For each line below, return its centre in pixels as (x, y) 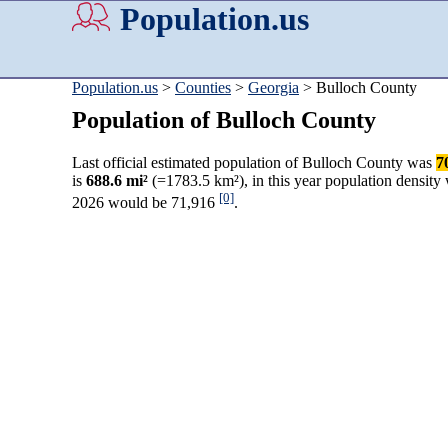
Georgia (273, 87)
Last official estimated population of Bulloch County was (254, 163)
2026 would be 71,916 (145, 203)
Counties (203, 87)
